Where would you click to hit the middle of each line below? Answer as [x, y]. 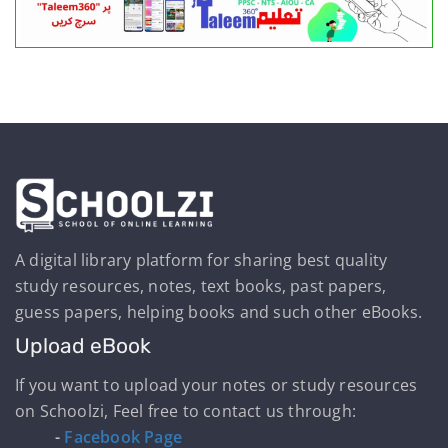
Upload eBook [83, 346]
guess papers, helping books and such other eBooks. [219, 312]
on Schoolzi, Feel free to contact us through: [186, 411]
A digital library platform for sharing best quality [201, 260]
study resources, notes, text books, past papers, [201, 286]
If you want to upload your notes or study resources [216, 385]
